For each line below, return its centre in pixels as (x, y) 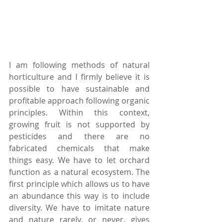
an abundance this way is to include (79, 196)
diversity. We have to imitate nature (79, 208)
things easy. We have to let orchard (79, 160)
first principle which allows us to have (79, 184)
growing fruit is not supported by (79, 125)
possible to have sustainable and (79, 89)
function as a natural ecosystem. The (79, 172)
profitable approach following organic (79, 101)
